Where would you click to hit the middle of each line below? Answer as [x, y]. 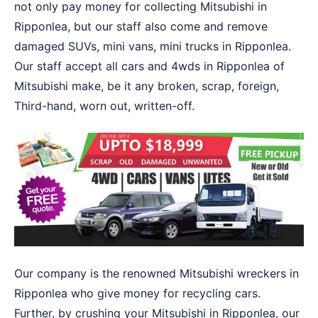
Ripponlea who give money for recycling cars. [137, 294]
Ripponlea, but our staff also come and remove [141, 26]
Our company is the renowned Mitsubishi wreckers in [157, 274]
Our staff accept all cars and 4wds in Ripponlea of [149, 66]
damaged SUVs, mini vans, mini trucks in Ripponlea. [153, 46]
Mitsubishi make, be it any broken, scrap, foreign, [147, 86]
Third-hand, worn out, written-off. [104, 106]
